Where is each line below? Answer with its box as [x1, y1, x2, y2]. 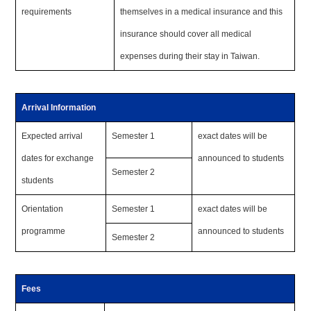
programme [22, 226, 66, 236]
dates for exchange [22, 153, 94, 163]
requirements [22, 7, 72, 17]
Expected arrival [22, 131, 83, 141]
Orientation [22, 204, 64, 214]
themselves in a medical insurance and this [120, 7, 283, 17]
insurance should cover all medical [120, 29, 252, 39]
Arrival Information [22, 103, 96, 112]
